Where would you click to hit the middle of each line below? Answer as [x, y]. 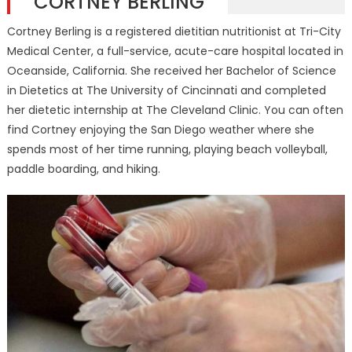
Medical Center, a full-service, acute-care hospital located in [175, 51]
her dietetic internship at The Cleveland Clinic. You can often [175, 110]
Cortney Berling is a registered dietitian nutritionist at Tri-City [174, 32]
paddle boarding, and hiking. [83, 169]
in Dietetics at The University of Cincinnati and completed [166, 91]
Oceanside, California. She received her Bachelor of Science [171, 71]
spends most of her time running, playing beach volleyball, [167, 150]
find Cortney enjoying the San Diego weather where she [160, 130]
